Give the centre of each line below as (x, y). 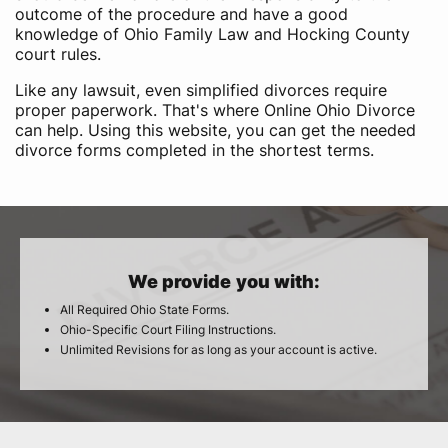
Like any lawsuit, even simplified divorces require (201, 90)
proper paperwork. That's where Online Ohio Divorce (215, 110)
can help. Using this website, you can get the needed (215, 130)
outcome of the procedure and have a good (181, 14)
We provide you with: (224, 281)
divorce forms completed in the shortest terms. (194, 150)
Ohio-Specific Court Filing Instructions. (168, 329)
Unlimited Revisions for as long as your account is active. (218, 349)
